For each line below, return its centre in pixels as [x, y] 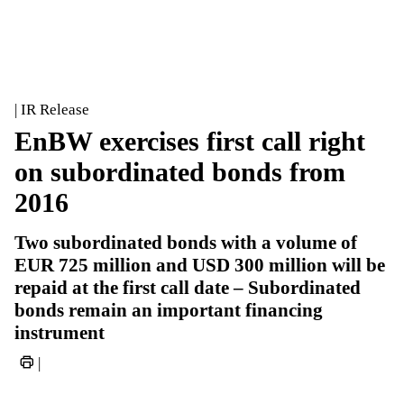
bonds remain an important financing [169, 310]
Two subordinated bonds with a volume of [186, 243]
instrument [60, 333]
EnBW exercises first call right [190, 141]
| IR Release [52, 110]
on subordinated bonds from [180, 172]
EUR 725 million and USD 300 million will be [200, 265]
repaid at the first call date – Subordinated [188, 288]
